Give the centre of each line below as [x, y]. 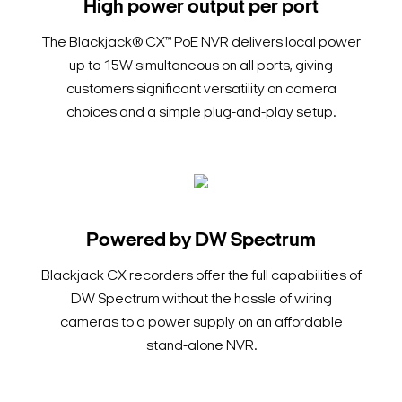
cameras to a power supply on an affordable [201, 323]
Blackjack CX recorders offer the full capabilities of [201, 277]
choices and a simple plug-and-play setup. [201, 114]
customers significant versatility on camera [201, 90]
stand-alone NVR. [201, 347]
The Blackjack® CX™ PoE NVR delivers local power [201, 44]
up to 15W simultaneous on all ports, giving [201, 67]
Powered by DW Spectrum [201, 241]
